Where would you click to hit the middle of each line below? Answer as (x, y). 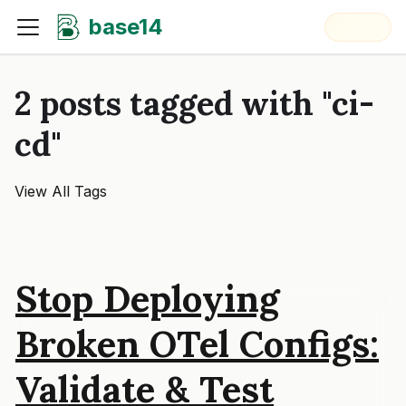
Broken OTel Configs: (197, 344)
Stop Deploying (147, 299)
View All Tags (61, 191)
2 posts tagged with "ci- (194, 103)
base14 (126, 26)
